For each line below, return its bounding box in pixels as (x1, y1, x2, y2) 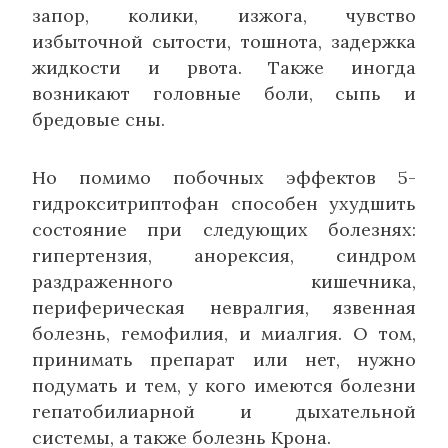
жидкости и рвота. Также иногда (32, 55, 416, 79)
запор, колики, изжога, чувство (32, 3, 416, 27)
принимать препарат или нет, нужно (32, 347, 416, 371)
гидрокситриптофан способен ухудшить (32, 191, 416, 215)
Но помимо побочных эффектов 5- (32, 165, 416, 189)
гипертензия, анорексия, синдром (32, 243, 416, 267)
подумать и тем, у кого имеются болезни (32, 373, 416, 397)
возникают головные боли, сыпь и (32, 81, 416, 105)
